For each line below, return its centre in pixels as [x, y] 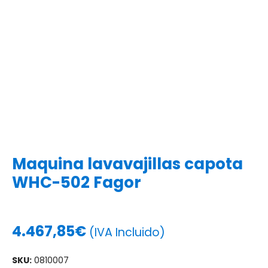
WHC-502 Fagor [77, 182]
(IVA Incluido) [127, 232]
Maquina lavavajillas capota [127, 164]
